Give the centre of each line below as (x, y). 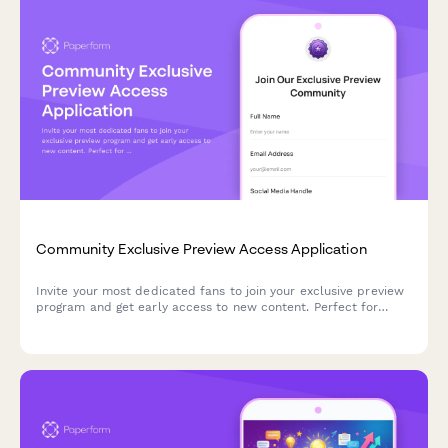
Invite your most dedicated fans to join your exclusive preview (220, 290)
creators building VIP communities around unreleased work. (213, 322)
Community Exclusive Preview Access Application (201, 249)
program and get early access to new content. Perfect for (207, 306)
